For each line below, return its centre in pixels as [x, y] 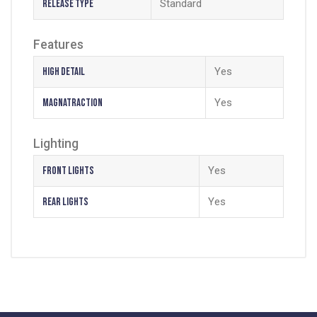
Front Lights [68, 171]
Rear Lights [65, 202]
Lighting [56, 144]
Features [58, 45]
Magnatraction [72, 103]
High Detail [63, 72]
